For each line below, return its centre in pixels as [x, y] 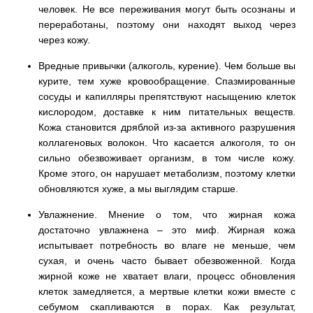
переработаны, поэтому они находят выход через [167, 24]
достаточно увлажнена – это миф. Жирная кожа [167, 230]
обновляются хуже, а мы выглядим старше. [140, 188]
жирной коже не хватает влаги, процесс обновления [167, 276]
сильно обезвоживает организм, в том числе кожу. [167, 158]
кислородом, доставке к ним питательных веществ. [167, 111]
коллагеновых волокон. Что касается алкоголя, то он [167, 142]
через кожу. [64, 39]
